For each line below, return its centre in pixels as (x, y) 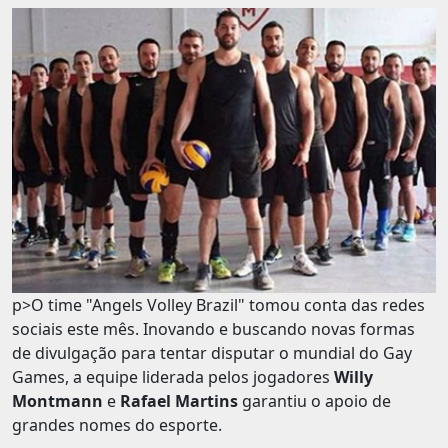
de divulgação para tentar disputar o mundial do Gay (212, 353)
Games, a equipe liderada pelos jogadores (173, 377)
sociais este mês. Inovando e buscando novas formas (213, 329)
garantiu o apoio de (314, 401)
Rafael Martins (179, 401)
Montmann (57, 401)
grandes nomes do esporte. (117, 425)
